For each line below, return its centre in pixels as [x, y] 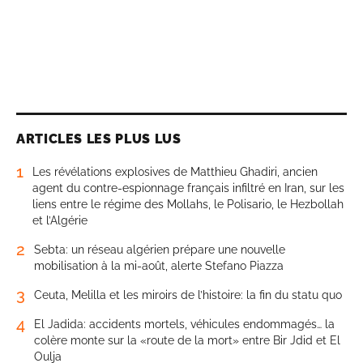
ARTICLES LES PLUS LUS [99, 139]
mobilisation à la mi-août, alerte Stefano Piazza [159, 266]
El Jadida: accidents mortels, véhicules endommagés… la [184, 325]
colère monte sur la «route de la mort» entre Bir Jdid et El [187, 341]
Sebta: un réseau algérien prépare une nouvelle [160, 250]
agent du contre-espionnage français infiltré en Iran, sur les [188, 188]
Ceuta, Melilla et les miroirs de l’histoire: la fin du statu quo [188, 295]
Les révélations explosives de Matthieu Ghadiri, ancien [175, 172]
